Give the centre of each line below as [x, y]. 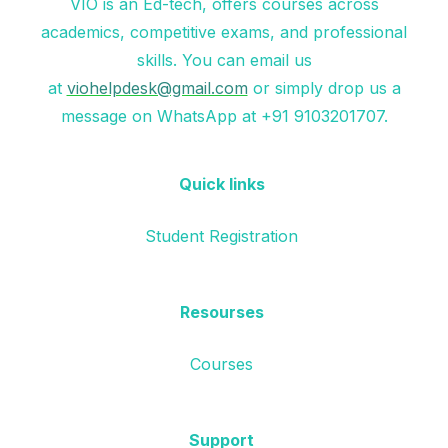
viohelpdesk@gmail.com [157, 88]
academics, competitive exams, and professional [224, 32]
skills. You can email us [224, 60]
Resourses [221, 312]
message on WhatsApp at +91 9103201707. [224, 116]
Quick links [221, 184]
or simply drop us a [324, 88]
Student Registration [221, 236]
